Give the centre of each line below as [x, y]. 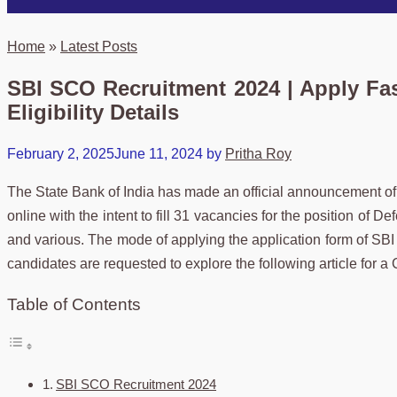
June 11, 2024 [159, 153]
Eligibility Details [93, 112]
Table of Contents [74, 304]
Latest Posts [99, 47]
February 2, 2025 [61, 153]
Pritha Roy [258, 153]
